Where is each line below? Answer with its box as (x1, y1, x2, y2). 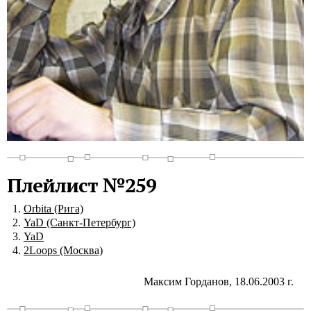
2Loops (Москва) (24, 244, 103, 256)
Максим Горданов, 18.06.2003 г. (144, 275, 294, 287)
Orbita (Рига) (24, 202, 83, 215)
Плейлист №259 (7, 171, 156, 198)
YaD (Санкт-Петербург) (24, 216, 135, 228)
